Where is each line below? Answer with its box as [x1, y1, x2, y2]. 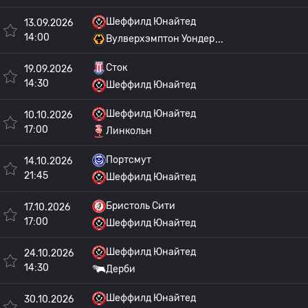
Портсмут [106, 154, 151, 166]
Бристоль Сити [106, 200, 175, 212]
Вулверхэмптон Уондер [106, 33, 214, 45]
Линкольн [106, 125, 152, 137]
